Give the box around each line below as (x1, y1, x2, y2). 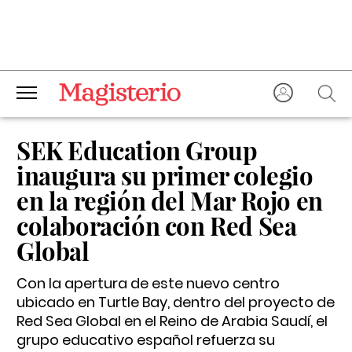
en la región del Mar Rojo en (16, 184, 323, 217)
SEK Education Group (16, 134, 258, 167)
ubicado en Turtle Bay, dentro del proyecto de (16, 292, 335, 312)
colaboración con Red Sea (16, 209, 297, 242)
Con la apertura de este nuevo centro (16, 273, 280, 293)
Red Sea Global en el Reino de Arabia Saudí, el (16, 311, 328, 331)
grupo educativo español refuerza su (16, 330, 275, 350)
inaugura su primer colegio (16, 159, 313, 192)
